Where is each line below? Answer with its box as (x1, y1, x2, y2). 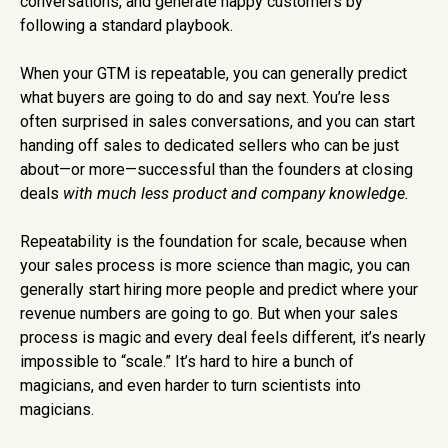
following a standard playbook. (20, 16, 237, 36)
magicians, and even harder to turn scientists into (20, 376, 361, 396)
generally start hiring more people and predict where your (20, 280, 418, 300)
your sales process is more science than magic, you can (20, 256, 410, 276)
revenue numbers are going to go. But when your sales (20, 304, 398, 324)
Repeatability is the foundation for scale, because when (20, 232, 407, 252)
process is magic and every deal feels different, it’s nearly (20, 328, 426, 348)
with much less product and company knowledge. (63, 184, 413, 204)
